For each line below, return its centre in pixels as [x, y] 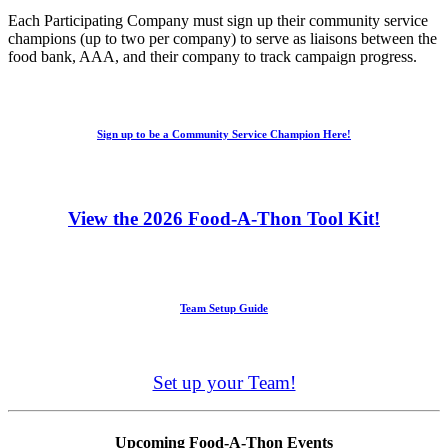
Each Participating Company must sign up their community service [218, 20]
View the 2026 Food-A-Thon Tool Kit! [224, 218]
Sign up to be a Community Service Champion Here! [224, 133]
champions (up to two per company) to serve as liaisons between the [222, 38]
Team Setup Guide [224, 307]
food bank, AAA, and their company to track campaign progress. [212, 56]
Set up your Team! [224, 383]
